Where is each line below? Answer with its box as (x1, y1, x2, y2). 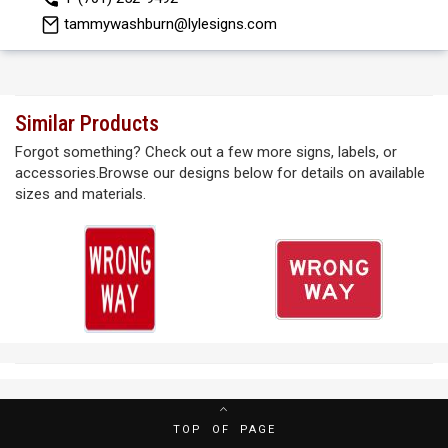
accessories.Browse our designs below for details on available (15, 164, 425, 182)
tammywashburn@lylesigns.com (64, 15, 277, 33)
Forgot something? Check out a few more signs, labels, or (15, 143, 397, 161)
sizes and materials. (15, 185, 146, 203)
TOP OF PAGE (172, 423, 276, 436)
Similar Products (15, 111, 159, 136)
